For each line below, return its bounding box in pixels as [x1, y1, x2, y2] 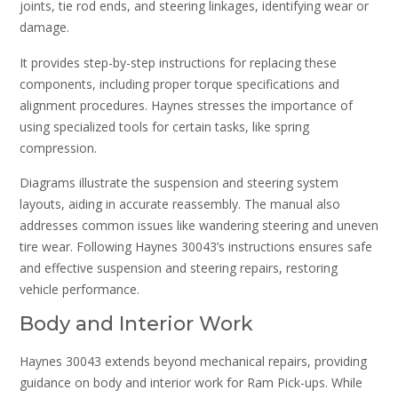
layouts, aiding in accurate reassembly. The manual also [20, 195, 340, 213]
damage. [20, 19, 69, 36]
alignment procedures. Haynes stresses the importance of [20, 96, 353, 114]
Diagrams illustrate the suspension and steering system [20, 174, 338, 192]
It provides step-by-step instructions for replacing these [20, 53, 337, 71]
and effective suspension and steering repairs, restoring [20, 259, 338, 277]
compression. [20, 139, 97, 156]
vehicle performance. [20, 281, 139, 298]
